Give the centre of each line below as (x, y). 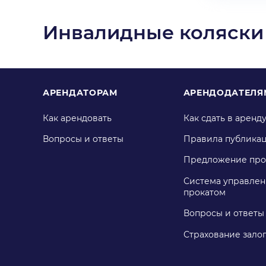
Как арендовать (77, 118)
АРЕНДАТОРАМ (80, 92)
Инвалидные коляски (153, 32)
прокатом (204, 193)
